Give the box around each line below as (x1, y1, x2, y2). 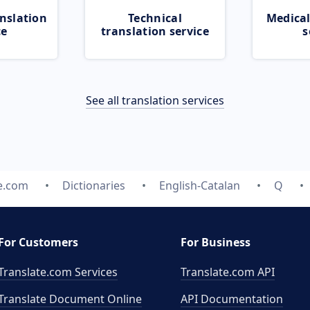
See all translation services (86, 93, 224, 108)
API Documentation (181, 291, 283, 307)
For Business (181, 235, 250, 250)
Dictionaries (62, 178, 125, 193)
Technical (128, 10, 182, 26)
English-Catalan (158, 178, 240, 193)
